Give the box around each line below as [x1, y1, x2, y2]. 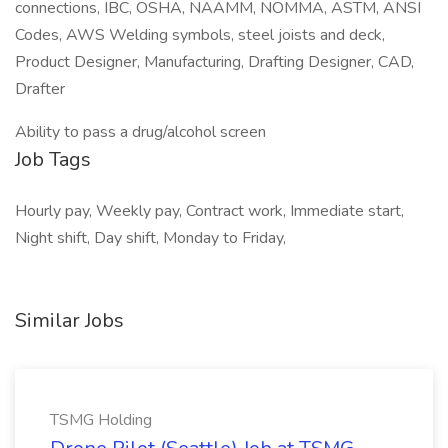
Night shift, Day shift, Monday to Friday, [15, 227, 286, 249]
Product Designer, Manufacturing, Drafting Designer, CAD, [15, 51, 414, 73]
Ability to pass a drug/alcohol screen [15, 121, 266, 143]
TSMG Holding [50, 409, 152, 431]
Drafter [15, 78, 65, 100]
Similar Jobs [15, 307, 124, 334]
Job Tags [15, 146, 91, 173]
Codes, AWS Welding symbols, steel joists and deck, [15, 24, 385, 46]
